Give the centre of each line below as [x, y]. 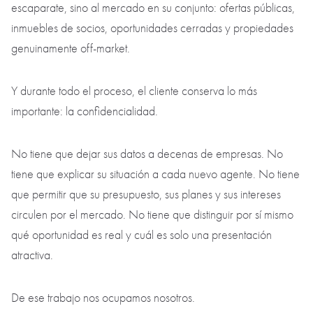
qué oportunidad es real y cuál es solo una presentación [141, 235]
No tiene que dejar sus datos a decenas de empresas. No [147, 154]
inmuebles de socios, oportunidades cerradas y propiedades [152, 29]
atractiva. [34, 256]
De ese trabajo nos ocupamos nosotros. [104, 298]
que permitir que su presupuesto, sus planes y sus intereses [146, 195]
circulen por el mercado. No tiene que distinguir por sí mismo [152, 215]
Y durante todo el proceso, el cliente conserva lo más [134, 92]
